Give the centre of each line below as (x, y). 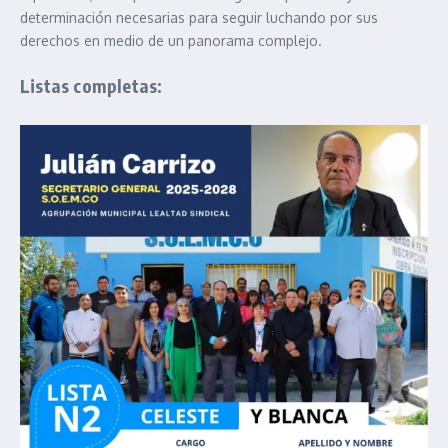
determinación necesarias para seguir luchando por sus (199, 17)
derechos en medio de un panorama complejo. (171, 40)
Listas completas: (91, 85)
